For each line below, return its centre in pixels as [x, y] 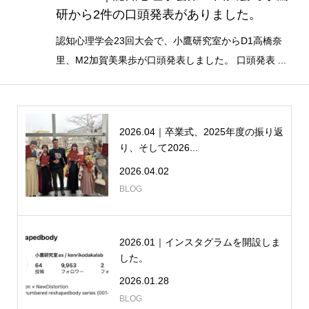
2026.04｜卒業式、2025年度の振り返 [201, 131]
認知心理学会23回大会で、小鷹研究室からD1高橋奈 [169, 40]
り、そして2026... [158, 147]
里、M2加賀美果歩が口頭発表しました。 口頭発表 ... [171, 60]
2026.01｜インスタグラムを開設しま [200, 242]
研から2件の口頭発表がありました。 [158, 14]
